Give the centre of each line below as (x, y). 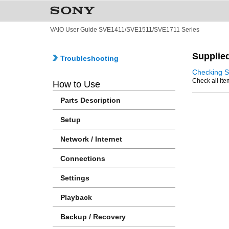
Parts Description (90, 100)
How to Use (76, 84)
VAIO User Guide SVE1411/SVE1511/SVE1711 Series (125, 30)
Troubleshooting (88, 58)
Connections (83, 158)
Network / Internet (91, 139)
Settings (75, 178)
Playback (76, 197)
